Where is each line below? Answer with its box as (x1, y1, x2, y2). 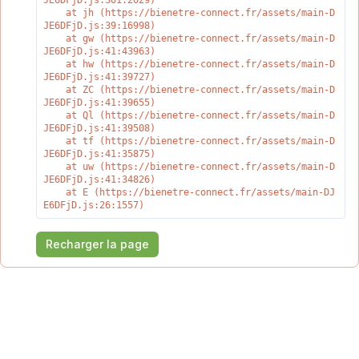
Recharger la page (46, 237, 149, 251)
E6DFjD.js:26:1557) (43, 200, 144, 211)
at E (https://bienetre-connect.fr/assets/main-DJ (43, 187, 66, 198)
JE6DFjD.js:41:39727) (43, 71, 155, 83)
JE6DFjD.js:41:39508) (43, 123, 155, 134)
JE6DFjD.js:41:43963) (43, 46, 155, 57)
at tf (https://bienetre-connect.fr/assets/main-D (43, 135, 66, 147)
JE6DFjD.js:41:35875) (43, 148, 155, 159)
